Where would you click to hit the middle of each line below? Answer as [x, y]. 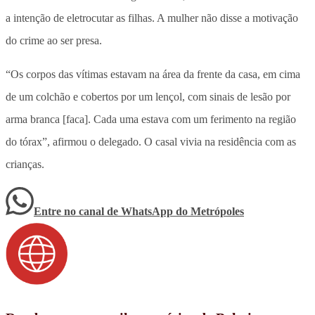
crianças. [25, 165]
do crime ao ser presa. [54, 41]
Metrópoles [217, 212]
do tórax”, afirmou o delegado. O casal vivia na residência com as [151, 142]
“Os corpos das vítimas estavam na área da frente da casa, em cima [153, 75]
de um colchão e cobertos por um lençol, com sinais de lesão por [148, 97]
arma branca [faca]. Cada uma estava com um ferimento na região [151, 120]
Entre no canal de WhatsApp [105, 212]
